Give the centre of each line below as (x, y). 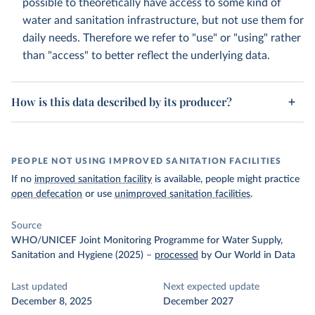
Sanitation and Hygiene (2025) (77, 255)
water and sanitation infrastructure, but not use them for (163, 20)
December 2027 (198, 302)
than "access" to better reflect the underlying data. (146, 56)
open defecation (47, 194)
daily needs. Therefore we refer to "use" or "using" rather (162, 38)
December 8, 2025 (52, 302)
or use (98, 194)
